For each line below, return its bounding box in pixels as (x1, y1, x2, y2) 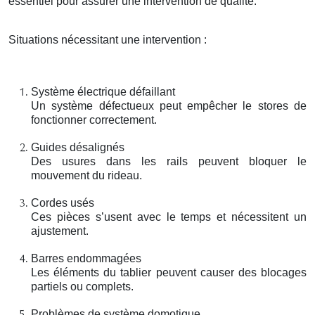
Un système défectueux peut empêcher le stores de (31, 99, 307, 112)
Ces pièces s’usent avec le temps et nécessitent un (31, 210, 307, 223)
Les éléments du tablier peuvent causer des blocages (31, 266, 307, 278)
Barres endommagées (31, 252, 141, 264)
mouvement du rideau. (31, 169, 142, 181)
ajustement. (31, 224, 89, 237)
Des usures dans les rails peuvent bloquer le (31, 155, 307, 167)
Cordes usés (31, 196, 94, 209)
